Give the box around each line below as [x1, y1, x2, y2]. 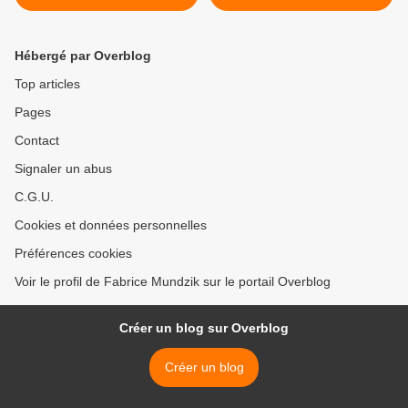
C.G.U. [15, 189, 54, 205]
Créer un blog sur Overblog [119, 321, 289, 336]
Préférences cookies [15, 246, 132, 261]
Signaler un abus [15, 161, 112, 177]
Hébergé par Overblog [15, 48, 151, 64]
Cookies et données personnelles [15, 218, 207, 233]
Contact [15, 133, 59, 148]
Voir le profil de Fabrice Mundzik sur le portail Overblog [15, 274, 331, 290]
